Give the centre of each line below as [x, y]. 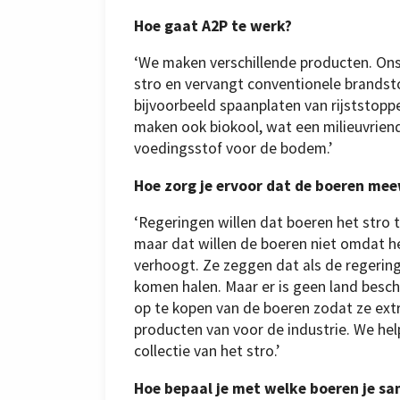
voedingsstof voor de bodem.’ [233, 149]
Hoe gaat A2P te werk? [213, 25]
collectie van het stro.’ [207, 351]
